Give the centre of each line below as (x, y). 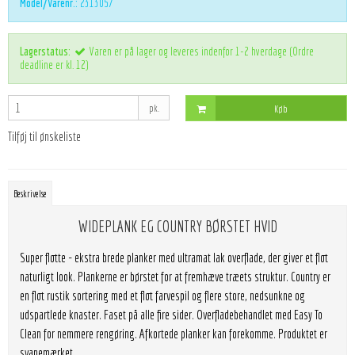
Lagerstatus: (45, 52)
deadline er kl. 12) (54, 65)
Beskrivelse (31, 193)
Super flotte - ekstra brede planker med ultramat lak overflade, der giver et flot (174, 257)
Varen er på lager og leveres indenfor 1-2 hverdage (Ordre (202, 52)
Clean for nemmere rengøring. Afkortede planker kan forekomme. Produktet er (174, 333)
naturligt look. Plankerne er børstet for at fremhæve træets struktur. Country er (175, 276)
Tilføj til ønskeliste (44, 136)
